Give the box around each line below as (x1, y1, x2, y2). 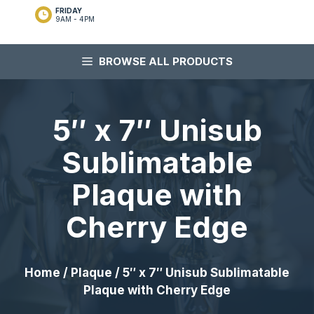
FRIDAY (55, 6, 82, 15)
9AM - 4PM (55, 15, 95, 23)
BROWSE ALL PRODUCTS (98, 55, 233, 68)
